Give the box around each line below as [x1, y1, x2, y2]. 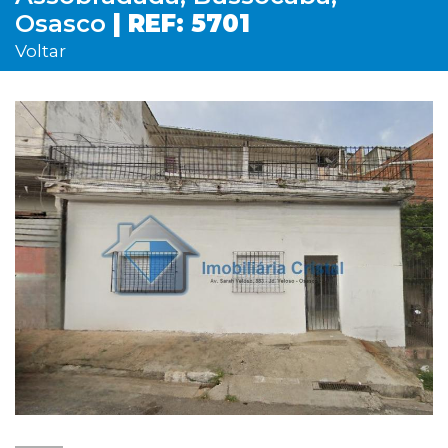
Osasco [15, 9, 106, 39]
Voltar [15, 40, 66, 62]
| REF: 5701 [106, 9, 250, 39]
